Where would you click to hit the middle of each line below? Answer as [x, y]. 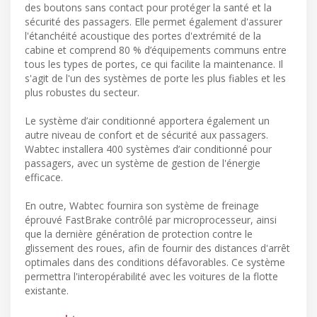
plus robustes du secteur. [82, 93]
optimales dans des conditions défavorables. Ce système [155, 263]
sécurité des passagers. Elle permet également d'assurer [154, 22]
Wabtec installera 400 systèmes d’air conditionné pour [148, 149]
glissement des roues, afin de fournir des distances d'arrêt [157, 248]
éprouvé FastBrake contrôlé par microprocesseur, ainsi [151, 220]
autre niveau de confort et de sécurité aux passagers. [146, 135]
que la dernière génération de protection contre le [139, 234]
